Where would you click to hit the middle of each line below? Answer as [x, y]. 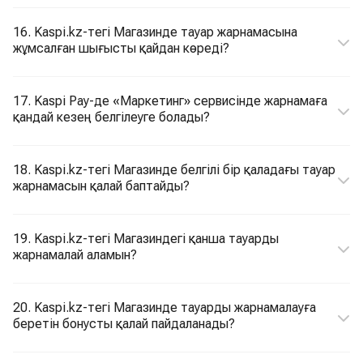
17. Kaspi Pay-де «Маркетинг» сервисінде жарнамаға [170, 101]
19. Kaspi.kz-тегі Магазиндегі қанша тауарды [146, 239]
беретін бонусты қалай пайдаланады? [124, 324]
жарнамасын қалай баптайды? [101, 186]
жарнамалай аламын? [75, 255]
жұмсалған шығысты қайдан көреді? [121, 48]
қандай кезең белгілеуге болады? [111, 117]
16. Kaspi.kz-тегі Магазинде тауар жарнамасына [155, 32]
